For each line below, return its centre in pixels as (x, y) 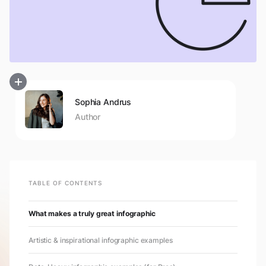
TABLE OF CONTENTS (65, 183)
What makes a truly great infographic (92, 213)
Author (88, 116)
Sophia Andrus (103, 102)
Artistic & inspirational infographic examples (101, 240)
